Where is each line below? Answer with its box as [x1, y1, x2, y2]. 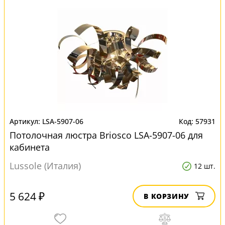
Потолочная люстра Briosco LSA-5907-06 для [10, 129, 203, 141]
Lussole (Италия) [10, 160, 81, 172]
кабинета [10, 141, 50, 153]
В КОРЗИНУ [144, 191, 189, 201]
